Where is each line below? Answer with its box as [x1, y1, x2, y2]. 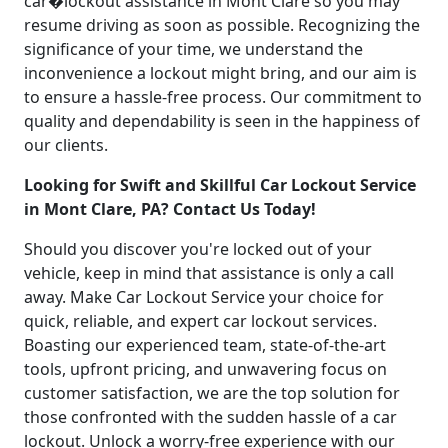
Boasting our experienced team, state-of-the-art [24, 333, 386, 356]
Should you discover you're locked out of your [24, 237, 372, 260]
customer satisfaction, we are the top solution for [24, 381, 400, 404]
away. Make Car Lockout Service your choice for [24, 285, 384, 308]
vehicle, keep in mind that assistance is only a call [24, 261, 394, 284]
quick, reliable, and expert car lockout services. [24, 309, 377, 332]
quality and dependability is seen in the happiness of [24, 109, 420, 132]
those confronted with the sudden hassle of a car [24, 405, 397, 428]
